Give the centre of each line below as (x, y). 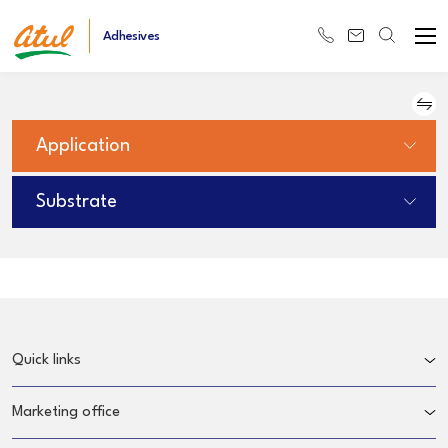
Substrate (76, 202)
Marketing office (66, 412)
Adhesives (131, 36)
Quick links (46, 360)
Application (83, 146)
